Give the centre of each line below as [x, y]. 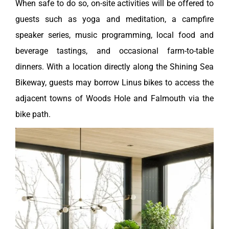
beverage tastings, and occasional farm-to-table [114, 51]
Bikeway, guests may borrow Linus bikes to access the [114, 83]
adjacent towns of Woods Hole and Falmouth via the [114, 99]
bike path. [33, 114]
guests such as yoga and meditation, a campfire [114, 19]
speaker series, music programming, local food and [114, 35]
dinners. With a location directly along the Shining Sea [114, 67]
